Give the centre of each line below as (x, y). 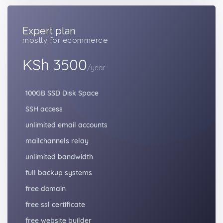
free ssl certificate (55, 205)
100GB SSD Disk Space (62, 93)
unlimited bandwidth (59, 157)
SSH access (44, 109)
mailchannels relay (57, 141)
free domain (46, 189)
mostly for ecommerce (65, 40)
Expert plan (49, 31)
